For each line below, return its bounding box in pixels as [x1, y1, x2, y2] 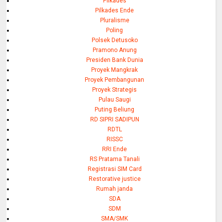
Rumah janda [96, 185, 133, 192]
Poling [106, 26, 123, 34]
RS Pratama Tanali [89, 155, 140, 163]
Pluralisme [100, 16, 129, 24]
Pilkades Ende [95, 6, 134, 14]
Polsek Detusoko [91, 36, 138, 44]
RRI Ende [102, 145, 127, 153]
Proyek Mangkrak [91, 66, 138, 73]
